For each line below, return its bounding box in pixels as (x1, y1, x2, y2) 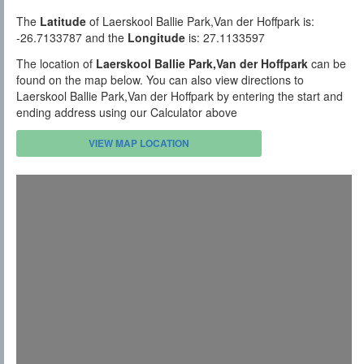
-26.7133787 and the (16, 29, 128, 46)
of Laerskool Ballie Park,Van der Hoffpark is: (86, 13, 314, 30)
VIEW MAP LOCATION (89, 136, 190, 151)
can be (308, 55, 346, 72)
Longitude (128, 29, 185, 46)
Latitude (40, 13, 86, 30)
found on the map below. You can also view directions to (16, 71, 304, 89)
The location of (16, 55, 96, 72)
